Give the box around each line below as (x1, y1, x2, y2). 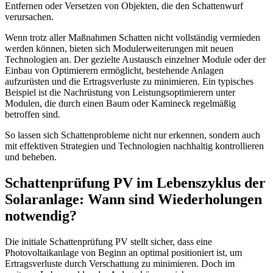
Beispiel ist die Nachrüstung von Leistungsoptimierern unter (5, 87, 235, 98)
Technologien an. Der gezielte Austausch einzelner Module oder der (5, 54, 266, 65)
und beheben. (5, 152, 57, 163)
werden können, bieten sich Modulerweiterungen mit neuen (5, 43, 233, 54)
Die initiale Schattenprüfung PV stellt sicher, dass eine (5, 236, 212, 247)
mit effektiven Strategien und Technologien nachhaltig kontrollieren (5, 141, 264, 152)
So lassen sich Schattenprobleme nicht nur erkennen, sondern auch (5, 130, 260, 141)
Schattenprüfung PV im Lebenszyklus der (5, 175, 266, 191)
